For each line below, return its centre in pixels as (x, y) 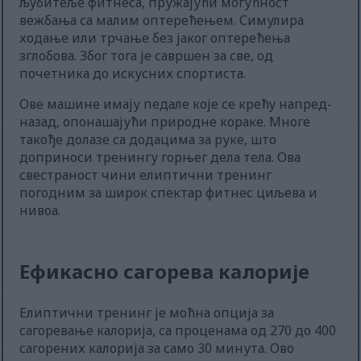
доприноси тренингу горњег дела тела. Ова (160, 158)
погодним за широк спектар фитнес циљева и (169, 193)
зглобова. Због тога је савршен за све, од (147, 56)
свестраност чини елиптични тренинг (146, 175)
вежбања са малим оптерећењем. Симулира (162, 21)
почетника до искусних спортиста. (133, 74)
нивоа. (40, 211)
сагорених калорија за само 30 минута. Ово (157, 349)
